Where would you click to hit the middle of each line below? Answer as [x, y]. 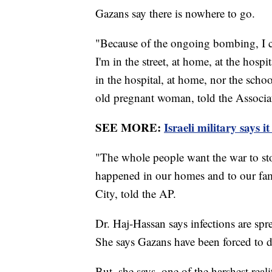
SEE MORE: [130, 127]
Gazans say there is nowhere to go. [175, 13]
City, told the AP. [136, 194]
